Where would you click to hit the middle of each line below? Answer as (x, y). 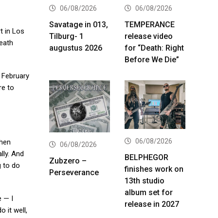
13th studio (145, 181)
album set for (149, 192)
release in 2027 (152, 204)
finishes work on (154, 169)
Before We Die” (152, 59)
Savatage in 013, (79, 24)
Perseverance (74, 172)
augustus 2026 (76, 48)
